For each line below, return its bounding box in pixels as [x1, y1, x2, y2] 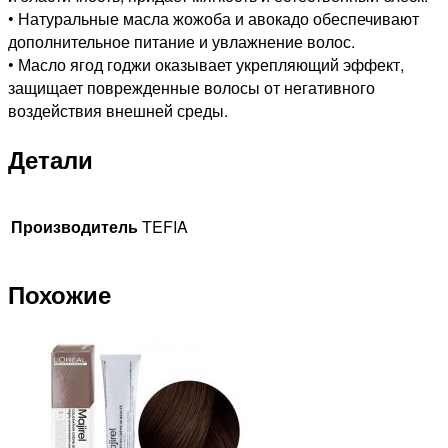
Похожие [8, 276, 111, 311]
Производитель [11, 215, 138, 239]
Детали [8, 142, 93, 177]
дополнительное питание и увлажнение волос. [8, 30, 355, 54]
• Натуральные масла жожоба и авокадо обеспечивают [8, 7, 419, 31]
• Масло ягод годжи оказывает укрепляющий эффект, [8, 53, 404, 77]
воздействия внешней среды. [8, 99, 228, 123]
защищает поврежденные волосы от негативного [8, 76, 375, 100]
